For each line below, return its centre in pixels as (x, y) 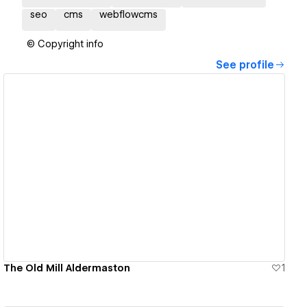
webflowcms (128, 15)
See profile (245, 65)
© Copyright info (65, 44)
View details (139, 168)
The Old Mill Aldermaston (67, 268)
